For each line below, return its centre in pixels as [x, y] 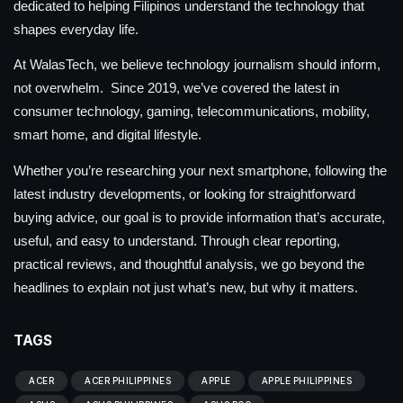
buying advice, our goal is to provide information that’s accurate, [199, 217]
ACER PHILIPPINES [128, 380]
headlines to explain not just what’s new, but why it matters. [186, 287]
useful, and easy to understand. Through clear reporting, [177, 240]
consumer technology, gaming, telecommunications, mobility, [192, 112]
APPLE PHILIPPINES [306, 380]
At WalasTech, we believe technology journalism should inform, [197, 65]
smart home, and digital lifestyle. [107, 135]
